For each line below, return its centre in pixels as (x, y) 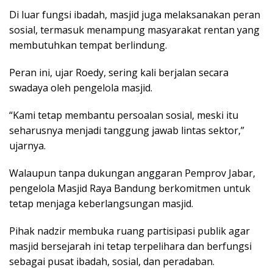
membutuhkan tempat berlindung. (88, 45)
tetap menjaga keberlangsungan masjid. (101, 204)
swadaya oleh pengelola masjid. (81, 88)
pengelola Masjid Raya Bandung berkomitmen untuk (130, 189)
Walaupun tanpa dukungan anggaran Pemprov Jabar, (132, 173)
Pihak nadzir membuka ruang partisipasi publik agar (129, 231)
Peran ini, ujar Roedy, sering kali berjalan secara (119, 73)
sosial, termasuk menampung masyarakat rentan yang (134, 30)
